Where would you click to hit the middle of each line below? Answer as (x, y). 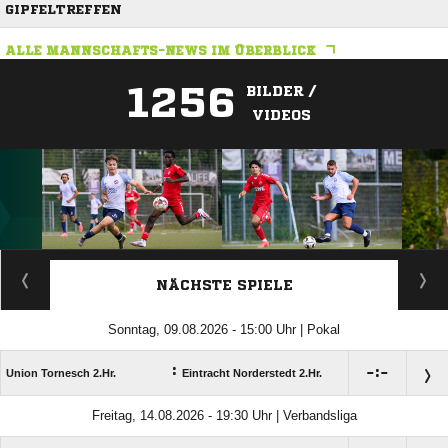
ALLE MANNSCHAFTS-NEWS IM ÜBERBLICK (160, 51)
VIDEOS (281, 115)
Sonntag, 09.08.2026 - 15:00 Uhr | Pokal (224, 330)
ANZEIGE (224, 260)
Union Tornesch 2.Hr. (61, 373)
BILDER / (281, 91)
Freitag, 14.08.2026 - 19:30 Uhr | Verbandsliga (224, 416)
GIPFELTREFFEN (63, 10)
